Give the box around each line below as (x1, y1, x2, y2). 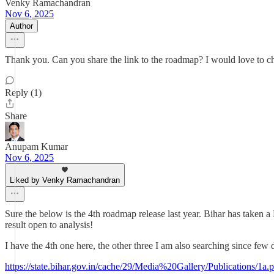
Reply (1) (5, 87, 42, 98)
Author (10, 21, 33, 31)
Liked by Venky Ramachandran (10, 176, 120, 185)
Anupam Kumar (5, 141, 68, 152)
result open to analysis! (5, 220, 93, 230)
